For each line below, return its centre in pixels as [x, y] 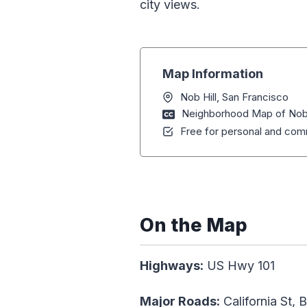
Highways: [172, 266]
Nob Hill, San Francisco [234, 97]
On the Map [194, 225]
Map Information [213, 74]
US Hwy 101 [239, 266]
